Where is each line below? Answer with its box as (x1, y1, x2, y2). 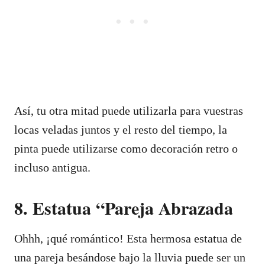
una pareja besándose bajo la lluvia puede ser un (14, 250, 245, 264)
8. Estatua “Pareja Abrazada (14, 194, 233, 221)
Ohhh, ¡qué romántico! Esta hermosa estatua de (14, 231, 242, 245)
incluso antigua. (14, 160, 91, 174)
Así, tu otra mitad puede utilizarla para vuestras (14, 104, 243, 117)
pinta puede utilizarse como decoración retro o (14, 141, 238, 155)
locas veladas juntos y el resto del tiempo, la (14, 122, 227, 136)
